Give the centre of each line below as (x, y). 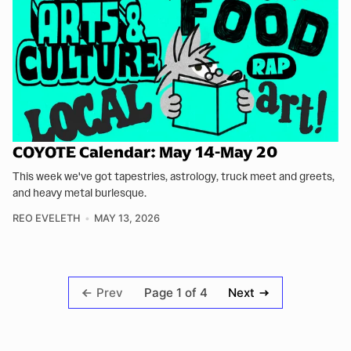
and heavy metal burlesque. (80, 193)
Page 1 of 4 (175, 292)
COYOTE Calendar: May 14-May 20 (145, 152)
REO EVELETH (47, 219)
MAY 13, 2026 (127, 219)
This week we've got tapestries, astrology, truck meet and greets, (174, 177)
